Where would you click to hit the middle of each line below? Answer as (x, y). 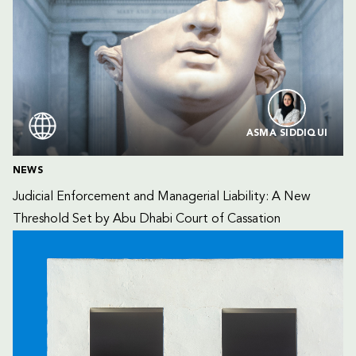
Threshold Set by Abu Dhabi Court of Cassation (147, 219)
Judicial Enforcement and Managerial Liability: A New (163, 197)
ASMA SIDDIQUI (286, 133)
